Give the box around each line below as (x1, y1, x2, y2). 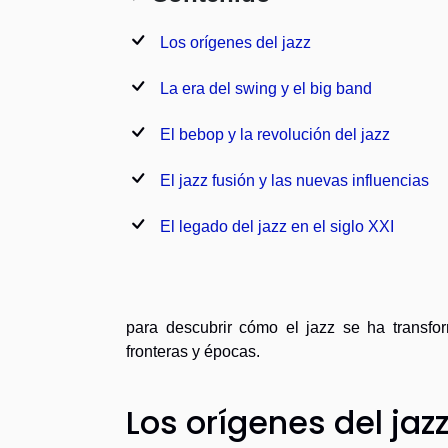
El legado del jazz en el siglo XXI (160, 217, 394, 235)
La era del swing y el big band (160, 79, 372, 97)
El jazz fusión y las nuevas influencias (160, 171, 429, 189)
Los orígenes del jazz (160, 33, 311, 51)
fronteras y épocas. (126, 343, 260, 360)
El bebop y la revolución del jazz (160, 125, 390, 143)
